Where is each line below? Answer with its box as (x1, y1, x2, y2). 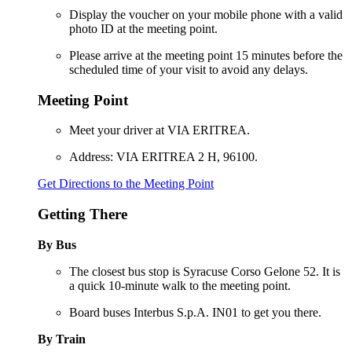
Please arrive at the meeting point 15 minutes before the (69, 48, 343, 62)
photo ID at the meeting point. (69, 21, 218, 35)
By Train (38, 332, 86, 346)
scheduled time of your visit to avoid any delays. (69, 62, 308, 76)
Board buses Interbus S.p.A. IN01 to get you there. (69, 305, 321, 319)
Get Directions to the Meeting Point (38, 177, 214, 191)
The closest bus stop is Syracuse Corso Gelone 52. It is (69, 264, 340, 278)
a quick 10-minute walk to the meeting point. (69, 278, 291, 292)
